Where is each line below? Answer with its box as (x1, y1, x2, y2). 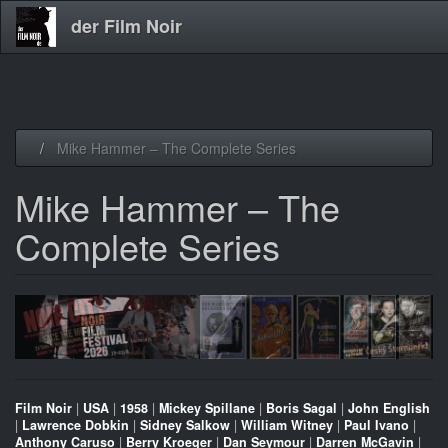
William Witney (241, 416, 333, 435)
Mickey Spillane (159, 399, 255, 418)
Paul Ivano (344, 416, 409, 435)
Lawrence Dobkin (22, 416, 129, 435)
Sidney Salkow (140, 416, 230, 435)
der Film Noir (71, 13, 182, 39)
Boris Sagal (266, 399, 337, 418)
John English (348, 399, 430, 418)
